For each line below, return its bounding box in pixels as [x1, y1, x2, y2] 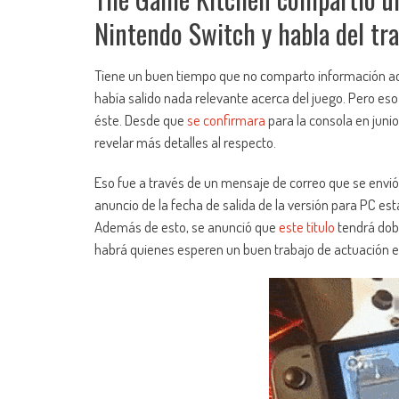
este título [279, 217, 335, 237]
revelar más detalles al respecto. [94, 133, 276, 152]
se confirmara [187, 110, 265, 130]
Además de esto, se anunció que [94, 217, 279, 237]
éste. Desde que [94, 110, 187, 130]
